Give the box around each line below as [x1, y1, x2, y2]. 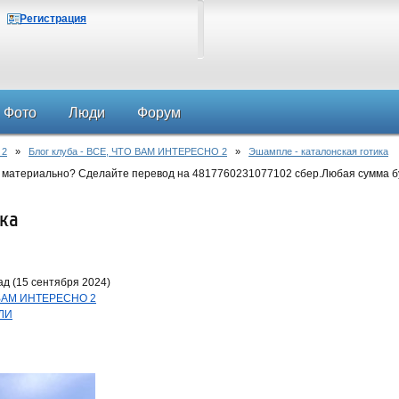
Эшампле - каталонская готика [248, 146, 388, 157]
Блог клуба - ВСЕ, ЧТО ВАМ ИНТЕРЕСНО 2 [28, 146, 227, 157]
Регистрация [20, 12, 86, 25]
